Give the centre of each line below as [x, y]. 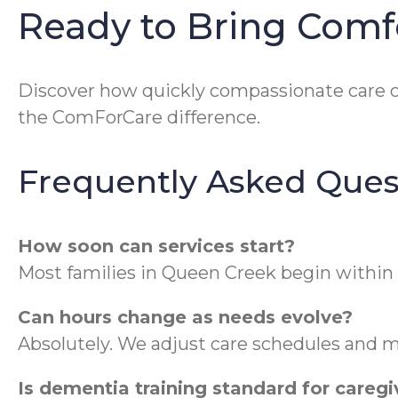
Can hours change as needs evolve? [185, 317]
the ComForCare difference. [139, 117]
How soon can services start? [156, 246]
